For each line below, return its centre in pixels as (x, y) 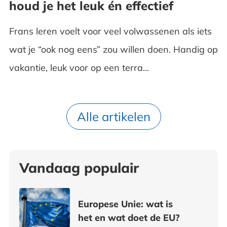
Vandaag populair (79, 167)
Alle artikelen (113, 116)
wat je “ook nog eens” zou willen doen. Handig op (113, 49)
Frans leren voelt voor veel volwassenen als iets (110, 31)
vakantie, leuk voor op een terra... (79, 67)
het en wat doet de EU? (129, 217)
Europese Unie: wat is (125, 204)
